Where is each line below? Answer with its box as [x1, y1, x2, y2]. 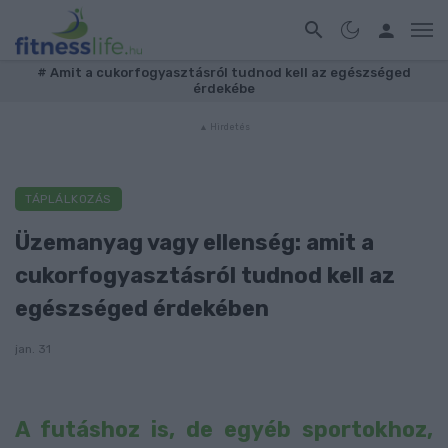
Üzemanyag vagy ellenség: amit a [15, 229, 374, 255]
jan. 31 [15, 342, 51, 356]
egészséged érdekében [15, 295, 269, 321]
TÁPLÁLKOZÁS [25, 192, 112, 206]
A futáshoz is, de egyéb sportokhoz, [15, 417, 433, 443]
